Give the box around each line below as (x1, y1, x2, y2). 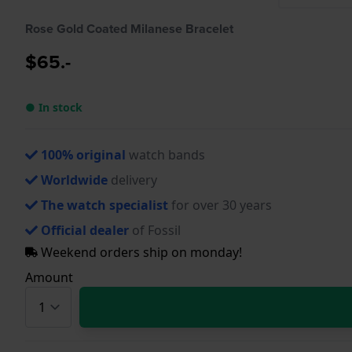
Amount (25, 268, 73, 286)
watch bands (126, 145, 205, 163)
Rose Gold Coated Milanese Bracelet (25, 19, 233, 38)
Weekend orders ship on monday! (38, 243, 242, 261)
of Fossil (129, 221, 181, 239)
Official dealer (41, 221, 129, 239)
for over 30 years (168, 196, 272, 214)
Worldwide (41, 170, 108, 189)
